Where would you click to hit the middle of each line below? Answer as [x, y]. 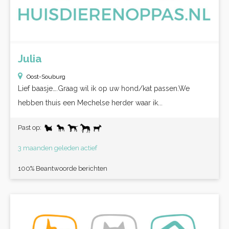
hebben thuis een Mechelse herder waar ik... [90, 103]
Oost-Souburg [46, 77]
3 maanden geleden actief [58, 148]
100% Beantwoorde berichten [63, 168]
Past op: [30, 128]
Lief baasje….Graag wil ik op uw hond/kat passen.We [104, 88]
